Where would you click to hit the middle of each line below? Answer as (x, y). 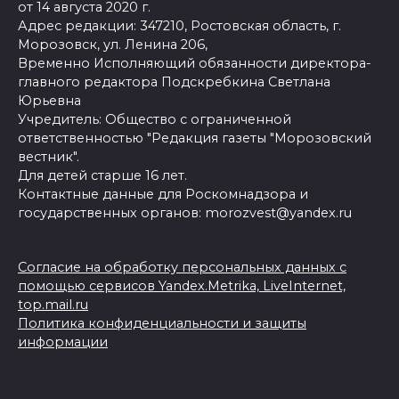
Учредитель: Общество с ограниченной (155, 120)
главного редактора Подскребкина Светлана (174, 82)
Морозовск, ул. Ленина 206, (113, 45)
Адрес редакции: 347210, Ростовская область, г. (179, 26)
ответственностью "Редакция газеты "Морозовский (195, 138)
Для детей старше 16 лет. (102, 176)
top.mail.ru (53, 305)
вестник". (49, 157)
